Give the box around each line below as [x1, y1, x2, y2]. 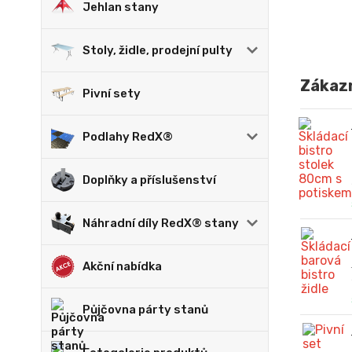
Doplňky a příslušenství [82, 173, 216, 187]
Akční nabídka [82, 259, 162, 273]
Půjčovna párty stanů [82, 302, 208, 317]
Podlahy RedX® [82, 130, 173, 144]
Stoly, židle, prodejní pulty [82, 43, 233, 57]
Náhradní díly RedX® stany [82, 216, 239, 230]
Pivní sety [82, 86, 141, 101]
